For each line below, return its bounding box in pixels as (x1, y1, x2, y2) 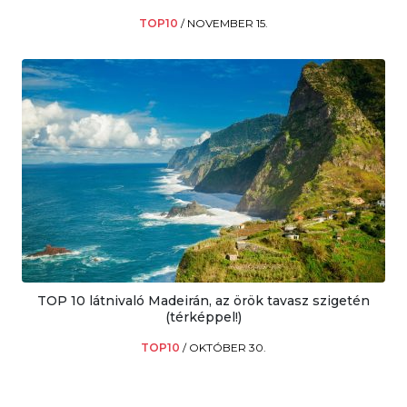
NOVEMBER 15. (187, 16, 268, 31)
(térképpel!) (165, 309, 242, 326)
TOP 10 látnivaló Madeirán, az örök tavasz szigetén (37, 293, 370, 310)
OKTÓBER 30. (189, 341, 266, 355)
